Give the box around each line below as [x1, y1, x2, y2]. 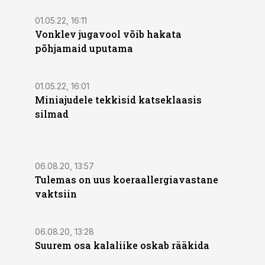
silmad [35, 108, 69, 120]
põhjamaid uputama [35, 42, 133, 54]
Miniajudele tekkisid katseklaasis [35, 93, 202, 106]
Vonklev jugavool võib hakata [35, 28, 182, 40]
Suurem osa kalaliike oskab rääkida [35, 239, 209, 251]
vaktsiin [35, 188, 77, 200]
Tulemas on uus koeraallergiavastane [35, 173, 218, 186]
